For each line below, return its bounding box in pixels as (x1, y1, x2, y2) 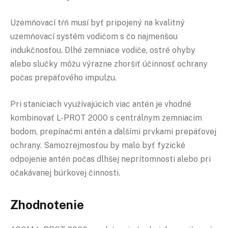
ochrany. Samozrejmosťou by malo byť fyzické (10, 140, 185, 150)
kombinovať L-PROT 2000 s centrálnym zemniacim (10, 112, 202, 123)
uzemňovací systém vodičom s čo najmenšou (10, 32, 178, 42)
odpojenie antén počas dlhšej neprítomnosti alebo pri (10, 154, 211, 164)
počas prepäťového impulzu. (10, 73, 117, 83)
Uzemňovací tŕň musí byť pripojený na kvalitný (10, 18, 185, 28)
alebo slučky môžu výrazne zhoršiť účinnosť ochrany (10, 59, 208, 69)
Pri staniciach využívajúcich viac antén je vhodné (10, 99, 191, 109)
